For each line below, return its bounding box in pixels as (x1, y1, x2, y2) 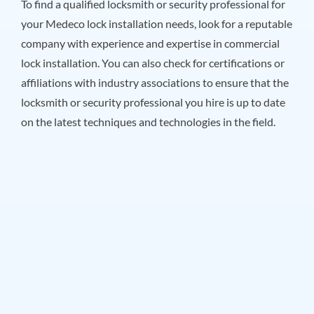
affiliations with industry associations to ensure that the (20, 75, 289, 89)
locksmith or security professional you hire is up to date (20, 95, 285, 109)
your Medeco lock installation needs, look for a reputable (20, 16, 292, 30)
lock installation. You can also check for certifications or (20, 55, 285, 69)
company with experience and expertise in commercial (20, 36, 280, 50)
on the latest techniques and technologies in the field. (20, 114, 275, 128)
